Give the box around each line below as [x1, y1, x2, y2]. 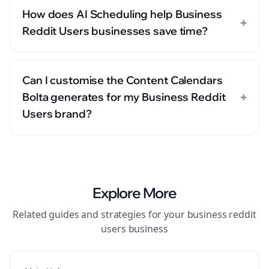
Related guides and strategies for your [13, 208, 187, 221]
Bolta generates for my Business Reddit [22, 90, 226, 104]
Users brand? [22, 107, 92, 121]
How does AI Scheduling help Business [22, 7, 222, 21]
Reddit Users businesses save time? [22, 24, 208, 38]
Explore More [92, 184, 177, 202]
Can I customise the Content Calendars [22, 73, 223, 87]
